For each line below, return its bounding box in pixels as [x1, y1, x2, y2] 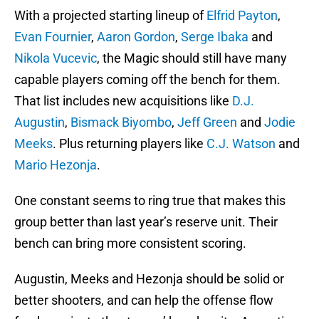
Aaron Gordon [97, 29, 175, 45]
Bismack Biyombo [70, 115, 172, 130]
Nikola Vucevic [14, 51, 97, 66]
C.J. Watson [206, 136, 276, 152]
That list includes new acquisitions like [14, 93, 232, 109]
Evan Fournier [14, 29, 91, 45]
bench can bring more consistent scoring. [14, 236, 246, 251]
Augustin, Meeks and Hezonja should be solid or [14, 271, 284, 287]
